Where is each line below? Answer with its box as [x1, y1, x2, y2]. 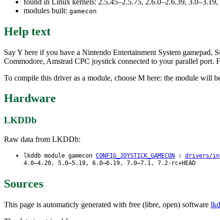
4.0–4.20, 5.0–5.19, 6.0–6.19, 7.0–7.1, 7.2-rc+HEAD [24, 160, 195, 167]
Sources [4, 177, 43, 190]
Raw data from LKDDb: [4, 135, 81, 144]
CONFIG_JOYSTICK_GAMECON [96, 152, 175, 160]
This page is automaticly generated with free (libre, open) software [4, 200, 211, 209]
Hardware [4, 92, 56, 105]
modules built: [24, 6, 69, 15]
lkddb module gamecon [24, 152, 96, 160]
